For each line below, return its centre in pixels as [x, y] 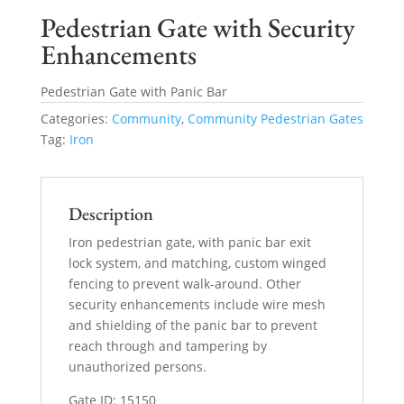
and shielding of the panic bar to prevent [193, 325]
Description [110, 213]
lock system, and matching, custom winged [197, 262]
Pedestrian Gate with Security [197, 27]
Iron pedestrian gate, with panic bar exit [189, 242]
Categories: [76, 118]
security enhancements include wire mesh [197, 304]
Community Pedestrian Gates [275, 118]
